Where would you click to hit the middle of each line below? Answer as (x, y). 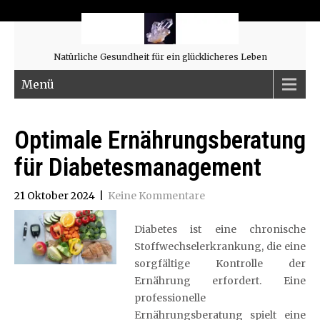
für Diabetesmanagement (138, 167)
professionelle (170, 298)
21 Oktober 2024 (55, 196)
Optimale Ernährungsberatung (160, 140)
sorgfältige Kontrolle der (220, 264)
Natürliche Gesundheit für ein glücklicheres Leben (160, 57)
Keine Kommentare (156, 196)
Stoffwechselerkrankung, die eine (220, 246)
